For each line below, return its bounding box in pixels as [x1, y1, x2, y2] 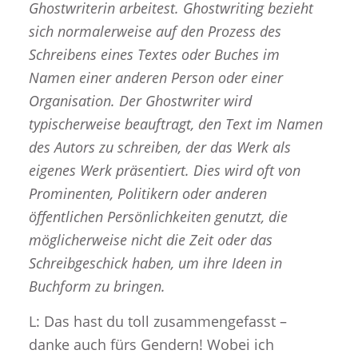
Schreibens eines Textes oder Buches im [28, 44, 280, 64]
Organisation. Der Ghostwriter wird [28, 90, 252, 110]
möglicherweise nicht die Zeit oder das [28, 229, 272, 249]
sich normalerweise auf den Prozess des [28, 21, 281, 41]
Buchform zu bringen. [28, 276, 165, 296]
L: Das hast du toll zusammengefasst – [28, 312, 287, 332]
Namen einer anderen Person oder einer [28, 67, 283, 87]
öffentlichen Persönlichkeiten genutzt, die [28, 206, 288, 226]
